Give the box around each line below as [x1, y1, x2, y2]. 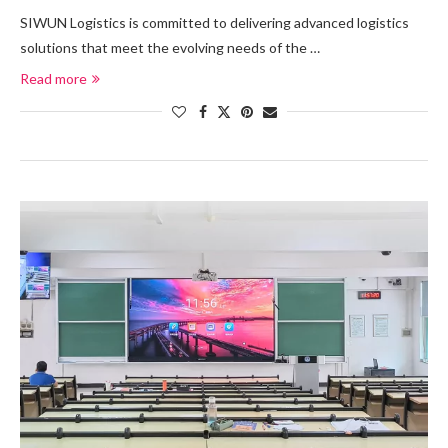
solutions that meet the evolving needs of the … [20, 39, 320, 56]
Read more [20, 70, 87, 87]
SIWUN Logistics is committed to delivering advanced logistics [20, 14, 409, 31]
